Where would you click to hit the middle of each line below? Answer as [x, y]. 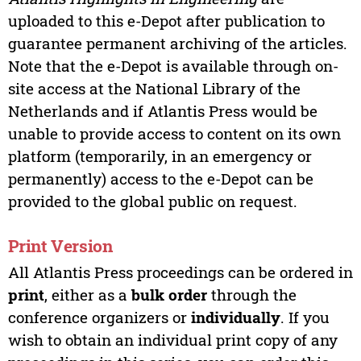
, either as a [87, 295]
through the [251, 295]
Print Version [60, 246]
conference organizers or [99, 317]
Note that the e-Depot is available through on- [173, 65]
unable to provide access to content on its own [174, 133]
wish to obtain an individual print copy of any [172, 340]
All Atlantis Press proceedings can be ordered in [180, 272]
